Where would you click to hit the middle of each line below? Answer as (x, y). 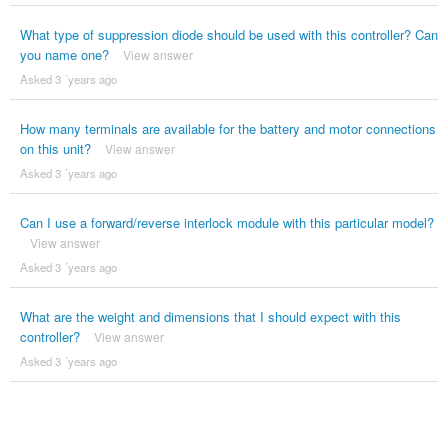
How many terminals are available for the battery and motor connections (227, 129)
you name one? (64, 55)
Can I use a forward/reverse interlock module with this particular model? (226, 223)
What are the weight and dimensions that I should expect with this (210, 317)
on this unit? (55, 149)
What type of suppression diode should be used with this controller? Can (228, 35)
